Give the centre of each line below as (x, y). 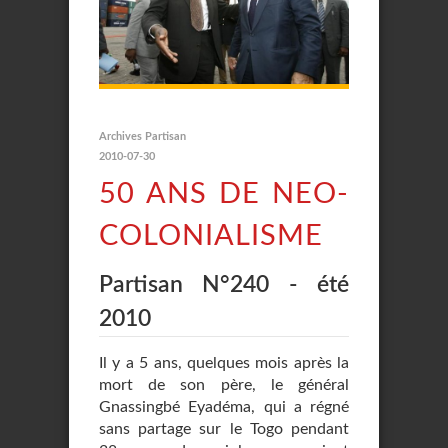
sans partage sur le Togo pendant (224, 429)
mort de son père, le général (224, 385)
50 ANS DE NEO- (224, 194)
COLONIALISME (211, 236)
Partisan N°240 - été (224, 284)
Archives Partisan (142, 136)
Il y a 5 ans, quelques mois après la (224, 363)
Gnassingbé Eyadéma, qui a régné (224, 407)
